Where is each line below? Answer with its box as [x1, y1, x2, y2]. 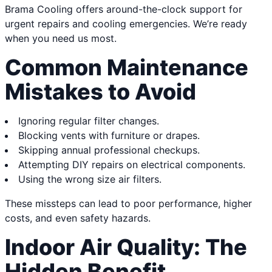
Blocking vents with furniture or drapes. [18, 129, 200, 142]
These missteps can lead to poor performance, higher [5, 197, 252, 210]
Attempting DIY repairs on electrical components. [18, 158, 245, 171]
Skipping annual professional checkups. [18, 144, 200, 157]
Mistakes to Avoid [5, 78, 196, 106]
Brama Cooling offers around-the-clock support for [5, 3, 242, 16]
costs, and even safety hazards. [5, 212, 151, 225]
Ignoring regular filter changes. [18, 115, 159, 127]
